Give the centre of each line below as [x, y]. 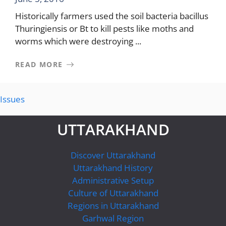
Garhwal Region [113, 218]
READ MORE [39, 64]
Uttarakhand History [113, 168]
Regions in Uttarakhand [113, 206]
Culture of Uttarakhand [113, 193]
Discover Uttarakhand [113, 155]
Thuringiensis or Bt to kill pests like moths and [104, 29]
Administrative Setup [113, 180]
